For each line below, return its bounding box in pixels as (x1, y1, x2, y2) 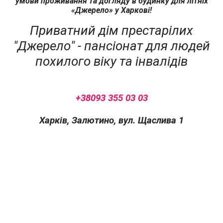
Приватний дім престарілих (30, 22, 193, 38)
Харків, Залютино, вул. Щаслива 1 (39, 114, 184, 126)
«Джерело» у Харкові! (71, 5, 152, 15)
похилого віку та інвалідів (35, 53, 188, 69)
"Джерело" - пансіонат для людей (13, 38, 210, 53)
